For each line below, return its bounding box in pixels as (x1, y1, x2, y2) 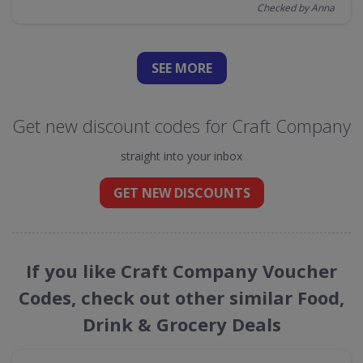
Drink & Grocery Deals (82, 312, 281, 336)
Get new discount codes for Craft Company (12, 113, 351, 138)
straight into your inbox (121, 148, 242, 164)
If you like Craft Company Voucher (26, 258, 337, 283)
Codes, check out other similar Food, (19, 285, 344, 310)
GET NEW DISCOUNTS (113, 184, 250, 202)
